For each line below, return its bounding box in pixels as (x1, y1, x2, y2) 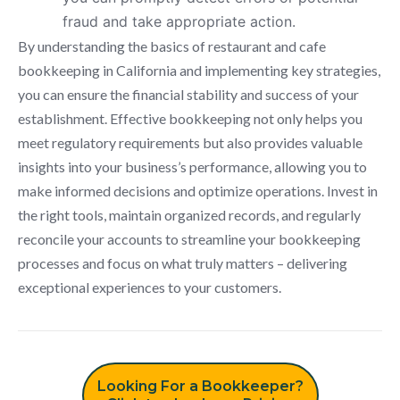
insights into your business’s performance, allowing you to (18, 157, 367, 175)
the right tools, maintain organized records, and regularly (18, 205, 361, 223)
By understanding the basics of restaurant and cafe (18, 37, 326, 54)
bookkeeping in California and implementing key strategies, (18, 61, 380, 79)
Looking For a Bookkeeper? (96, 377, 304, 395)
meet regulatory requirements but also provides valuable (18, 133, 362, 151)
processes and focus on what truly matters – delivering (18, 254, 347, 271)
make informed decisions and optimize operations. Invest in (18, 181, 378, 199)
